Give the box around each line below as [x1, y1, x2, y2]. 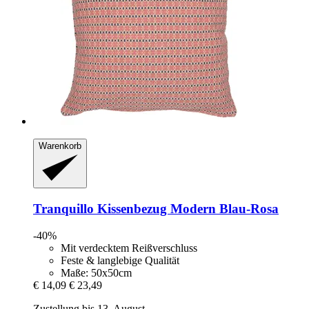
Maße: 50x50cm [61, 266, 132, 279]
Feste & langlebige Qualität [61, 254, 179, 266]
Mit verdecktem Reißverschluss [61, 241, 197, 254]
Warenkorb [39, 140, 81, 151]
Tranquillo [33, 201, 94, 217]
